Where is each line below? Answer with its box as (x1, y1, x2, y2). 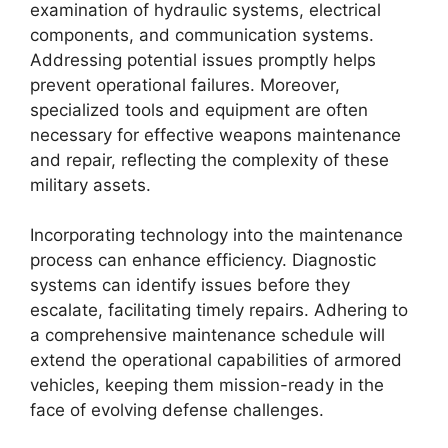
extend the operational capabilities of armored (30, 350, 402, 370)
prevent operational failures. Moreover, (30, 74, 340, 95)
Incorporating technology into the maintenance (30, 225, 403, 245)
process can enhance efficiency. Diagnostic (30, 250, 376, 270)
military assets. (30, 174, 151, 195)
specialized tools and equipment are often (30, 99, 368, 120)
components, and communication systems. (30, 24, 374, 45)
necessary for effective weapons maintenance (30, 124, 401, 145)
